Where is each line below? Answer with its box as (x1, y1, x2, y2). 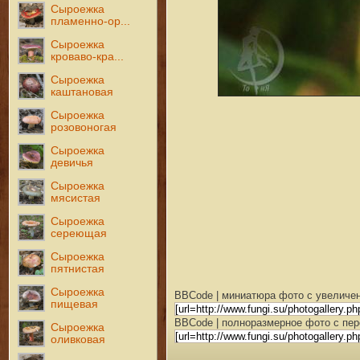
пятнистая (51, 262, 105, 275)
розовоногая (51, 121, 117, 133)
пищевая (51, 297, 99, 310)
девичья (51, 156, 94, 169)
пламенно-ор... (51, 14, 131, 27)
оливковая (51, 333, 106, 346)
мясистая (51, 191, 101, 204)
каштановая (51, 85, 114, 98)
